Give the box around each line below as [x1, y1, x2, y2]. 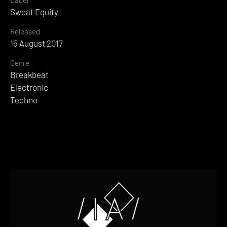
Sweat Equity [10, 6, 58, 17]
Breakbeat [10, 69, 49, 80]
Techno [10, 94, 37, 105]
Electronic [10, 82, 48, 92]
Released [10, 26, 40, 36]
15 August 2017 [10, 37, 63, 48]
